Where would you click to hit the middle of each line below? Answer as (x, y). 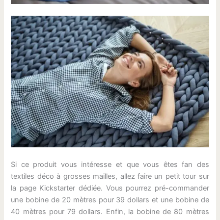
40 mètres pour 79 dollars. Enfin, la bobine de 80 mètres (110, 212)
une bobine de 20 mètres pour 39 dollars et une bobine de (110, 200)
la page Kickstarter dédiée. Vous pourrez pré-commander (110, 188)
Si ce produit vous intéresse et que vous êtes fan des (110, 165)
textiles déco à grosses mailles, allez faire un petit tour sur (110, 177)
